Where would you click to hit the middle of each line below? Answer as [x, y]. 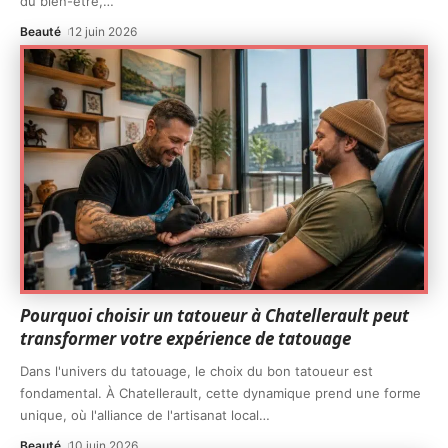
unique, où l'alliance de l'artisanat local [139, 414]
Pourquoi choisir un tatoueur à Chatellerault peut [214, 315]
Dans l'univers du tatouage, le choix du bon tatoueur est [196, 370]
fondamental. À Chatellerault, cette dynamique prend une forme [220, 392]
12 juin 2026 [103, 31]
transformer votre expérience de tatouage [185, 338]
